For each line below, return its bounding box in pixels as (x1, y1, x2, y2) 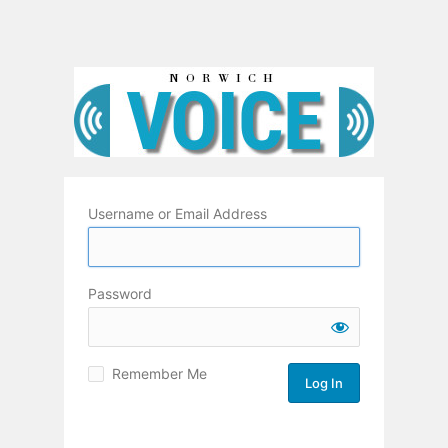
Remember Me (112, 365, 207, 383)
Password (88, 285, 152, 303)
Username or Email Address (88, 205, 267, 223)
